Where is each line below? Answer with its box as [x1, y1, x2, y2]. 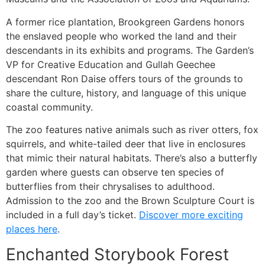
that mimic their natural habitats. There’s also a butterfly [6, 152, 257, 164]
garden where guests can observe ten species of [6, 166, 224, 179]
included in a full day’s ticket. [6, 209, 139, 221]
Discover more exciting [139, 209, 243, 221]
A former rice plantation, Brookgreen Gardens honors [6, 15, 244, 28]
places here [6, 223, 57, 235]
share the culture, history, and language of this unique [6, 86, 246, 99]
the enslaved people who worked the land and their [6, 30, 237, 42]
